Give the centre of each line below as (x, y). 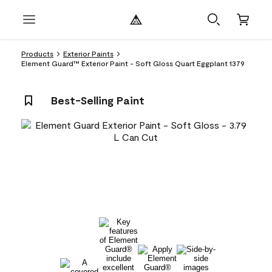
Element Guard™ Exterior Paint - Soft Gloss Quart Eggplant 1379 (133, 63)
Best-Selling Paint (98, 100)
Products (37, 53)
